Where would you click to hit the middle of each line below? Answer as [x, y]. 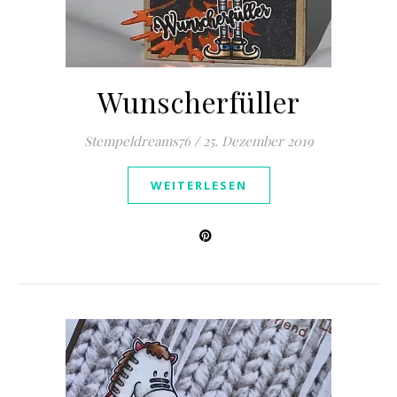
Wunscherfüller [198, 101]
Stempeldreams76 [137, 141]
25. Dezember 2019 [258, 141]
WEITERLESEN [198, 185]
